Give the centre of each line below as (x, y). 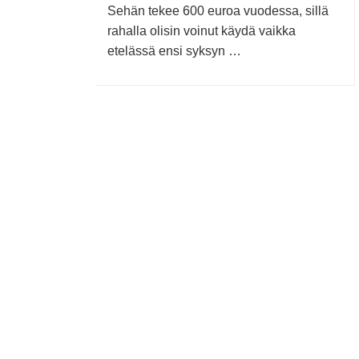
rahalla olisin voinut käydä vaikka (202, 31)
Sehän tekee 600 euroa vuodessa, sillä (218, 11)
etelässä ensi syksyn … (174, 51)
